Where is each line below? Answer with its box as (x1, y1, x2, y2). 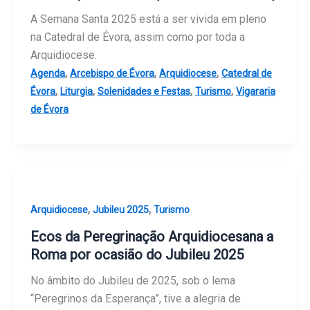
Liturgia (60, 86, 93, 98)
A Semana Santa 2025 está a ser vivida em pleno (30, 12, 266, 26)
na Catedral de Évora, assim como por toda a (30, 30, 245, 44)
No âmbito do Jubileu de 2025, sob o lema (30, 273, 235, 287)
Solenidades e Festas (98, 86, 190, 98)
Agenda (30, 68, 65, 80)
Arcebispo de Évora (70, 68, 154, 80)
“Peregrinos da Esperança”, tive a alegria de (30, 291, 241, 305)
